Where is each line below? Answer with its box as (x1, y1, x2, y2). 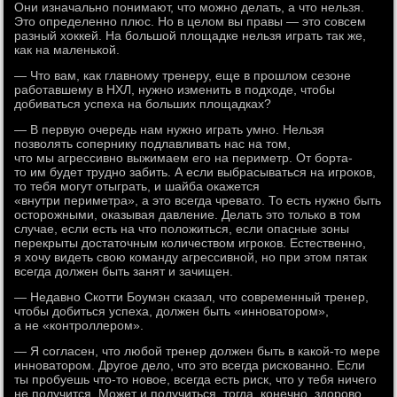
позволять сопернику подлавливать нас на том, (14, 136, 292, 151)
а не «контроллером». (14, 318, 144, 332)
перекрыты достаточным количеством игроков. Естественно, (14, 236, 367, 250)
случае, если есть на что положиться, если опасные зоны (14, 222, 350, 236)
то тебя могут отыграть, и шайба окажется (14, 179, 261, 193)
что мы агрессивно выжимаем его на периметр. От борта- (14, 151, 354, 165)
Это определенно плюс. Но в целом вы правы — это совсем (14, 14, 367, 28)
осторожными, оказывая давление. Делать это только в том (14, 207, 362, 222)
